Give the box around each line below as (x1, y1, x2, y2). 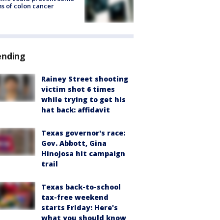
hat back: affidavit (41, 105, 110, 115)
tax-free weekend (41, 192, 109, 202)
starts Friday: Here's (41, 203, 118, 213)
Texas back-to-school (41, 182, 121, 192)
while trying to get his (41, 95, 126, 105)
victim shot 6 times (41, 84, 115, 94)
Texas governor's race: (41, 128, 125, 138)
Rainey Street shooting (41, 74, 128, 84)
